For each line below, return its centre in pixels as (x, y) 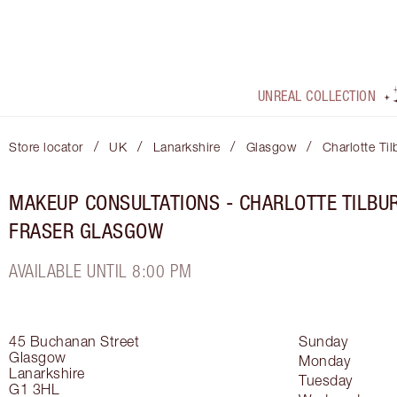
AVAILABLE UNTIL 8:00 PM (101, 271)
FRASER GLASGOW (86, 231)
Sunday (323, 342)
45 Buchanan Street (74, 342)
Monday (324, 361)
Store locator (46, 147)
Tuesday (326, 381)
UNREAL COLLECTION (317, 96)
